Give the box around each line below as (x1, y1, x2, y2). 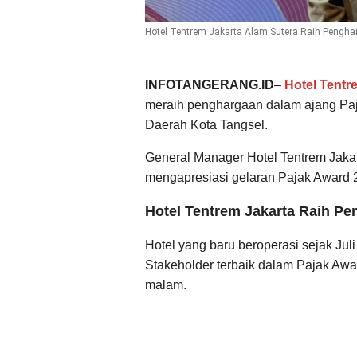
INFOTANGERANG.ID (145, 77, 274, 92)
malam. (145, 277, 186, 292)
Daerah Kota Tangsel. (145, 117, 268, 131)
